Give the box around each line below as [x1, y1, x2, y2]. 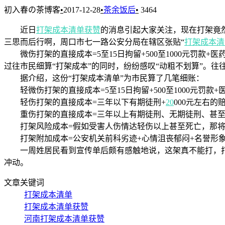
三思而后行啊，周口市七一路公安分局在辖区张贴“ [4, 37, 184, 46]
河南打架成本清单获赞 [24, 214, 104, 223]
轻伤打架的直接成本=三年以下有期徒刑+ [4, 97, 166, 106]
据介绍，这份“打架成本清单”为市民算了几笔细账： [4, 73, 204, 82]
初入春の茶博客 [4, 5, 60, 14]
